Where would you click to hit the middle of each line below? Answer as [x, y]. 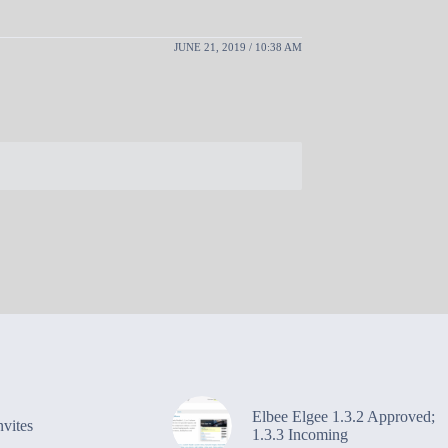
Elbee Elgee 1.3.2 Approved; [343, 416]
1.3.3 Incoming [299, 434]
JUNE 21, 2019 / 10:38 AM [238, 46]
